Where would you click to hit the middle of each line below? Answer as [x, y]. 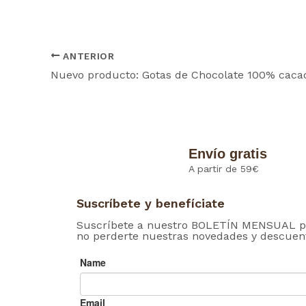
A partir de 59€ [224, 169]
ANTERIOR [87, 56]
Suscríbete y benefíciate [151, 204]
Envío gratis [228, 154]
